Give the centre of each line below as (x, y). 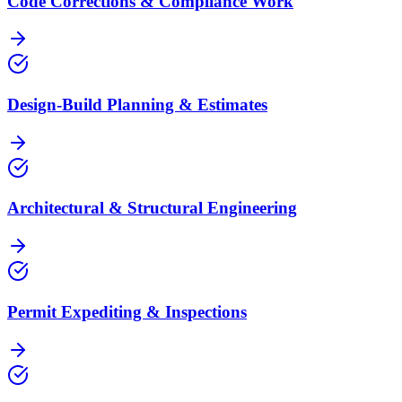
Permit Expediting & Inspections (127, 311)
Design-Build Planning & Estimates (137, 105)
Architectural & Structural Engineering (152, 208)
